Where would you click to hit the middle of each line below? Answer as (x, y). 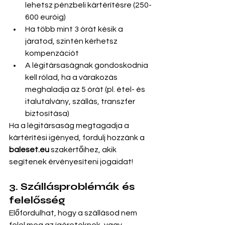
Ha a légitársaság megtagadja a (70, 126)
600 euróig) (45, 17)
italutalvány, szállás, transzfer (81, 101)
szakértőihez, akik (84, 150)
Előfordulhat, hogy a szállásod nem (74, 213)
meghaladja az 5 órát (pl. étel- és (86, 89)
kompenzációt (52, 53)
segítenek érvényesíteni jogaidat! (71, 162)
